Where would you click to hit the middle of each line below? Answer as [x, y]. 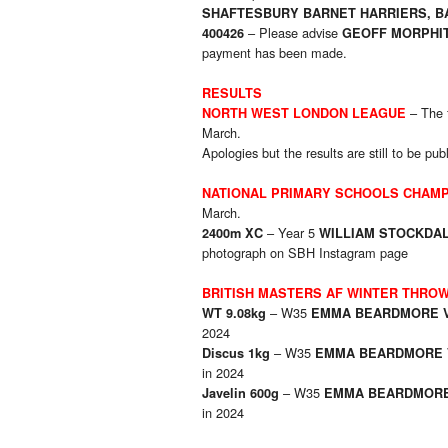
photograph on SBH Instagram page [305, 253]
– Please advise [293, 33]
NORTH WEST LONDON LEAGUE [304, 113]
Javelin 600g [240, 393]
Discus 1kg [236, 353]
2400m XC [232, 233]
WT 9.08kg [234, 313]
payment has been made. [274, 53]
